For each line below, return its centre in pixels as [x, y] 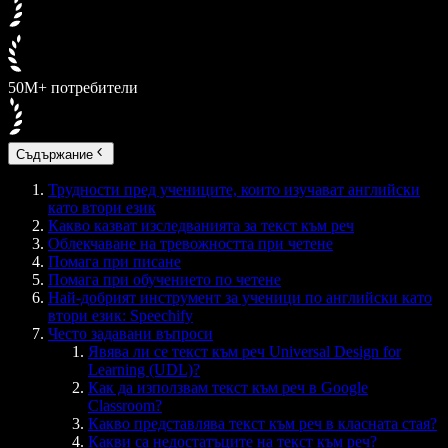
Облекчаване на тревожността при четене [190, 243]
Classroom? [125, 405]
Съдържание [54, 154]
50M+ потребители [73, 88]
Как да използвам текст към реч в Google [228, 387]
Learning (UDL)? [144, 369]
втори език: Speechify [120, 315]
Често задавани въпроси [130, 333]
